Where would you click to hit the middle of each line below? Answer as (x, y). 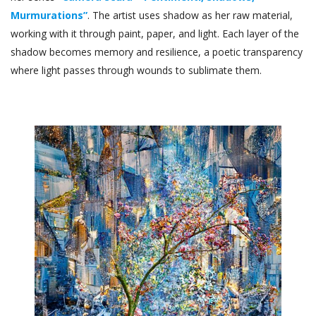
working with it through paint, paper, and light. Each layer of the (155, 33)
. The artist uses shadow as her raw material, (190, 15)
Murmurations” (49, 15)
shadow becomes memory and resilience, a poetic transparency (157, 51)
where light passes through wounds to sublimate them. (136, 70)
